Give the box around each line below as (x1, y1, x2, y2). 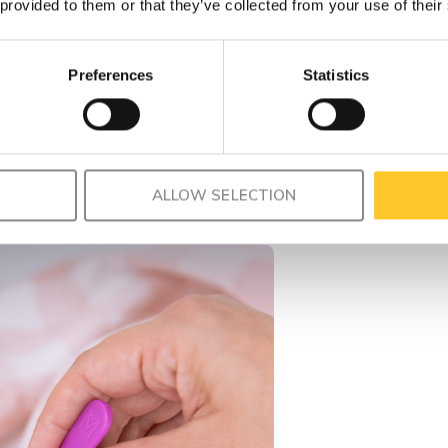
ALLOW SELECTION (152, 185, 296, 205)
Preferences (68, 66, 154, 84)
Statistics (303, 66, 369, 84)
